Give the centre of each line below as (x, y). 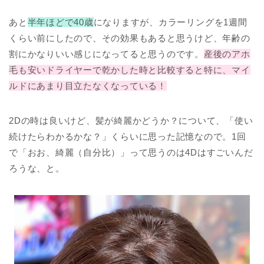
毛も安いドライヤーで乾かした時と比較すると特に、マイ (130, 70)
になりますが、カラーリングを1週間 (170, 22)
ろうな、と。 (37, 168)
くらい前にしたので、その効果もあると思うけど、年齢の (130, 38)
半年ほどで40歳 (60, 22)
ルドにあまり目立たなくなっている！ (88, 85)
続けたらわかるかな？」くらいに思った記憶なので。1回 (128, 136)
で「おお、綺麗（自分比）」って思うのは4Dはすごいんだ (131, 152)
